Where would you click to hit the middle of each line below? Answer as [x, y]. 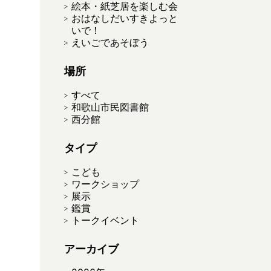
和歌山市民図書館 [110, 107]
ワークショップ [105, 184]
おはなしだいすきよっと [125, 18]
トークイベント [105, 220]
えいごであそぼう [110, 42]
